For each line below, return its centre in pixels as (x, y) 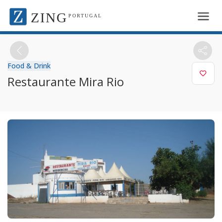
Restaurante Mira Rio (66, 81)
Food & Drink (29, 65)
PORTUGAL (85, 16)
